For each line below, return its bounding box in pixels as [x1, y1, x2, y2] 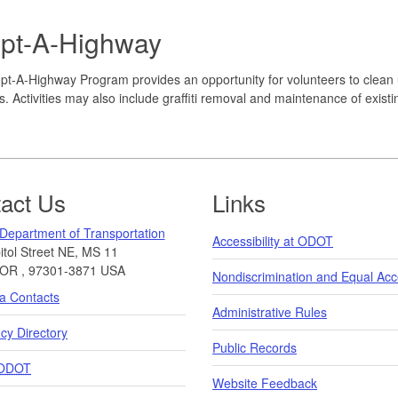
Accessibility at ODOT [212, 231, 333, 250]
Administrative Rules [212, 302, 327, 321]
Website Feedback [212, 373, 317, 392]
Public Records [212, 338, 297, 356]
